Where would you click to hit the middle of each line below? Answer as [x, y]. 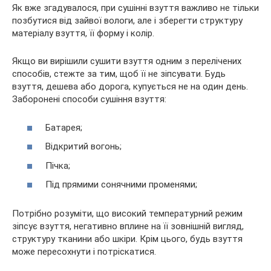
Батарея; [64, 127]
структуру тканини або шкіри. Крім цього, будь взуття [127, 239]
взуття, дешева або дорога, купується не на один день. [130, 87]
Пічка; [58, 165]
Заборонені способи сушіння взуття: [89, 100]
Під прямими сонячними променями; [121, 185]
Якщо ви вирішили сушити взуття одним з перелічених [127, 61]
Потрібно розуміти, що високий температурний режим [127, 214]
